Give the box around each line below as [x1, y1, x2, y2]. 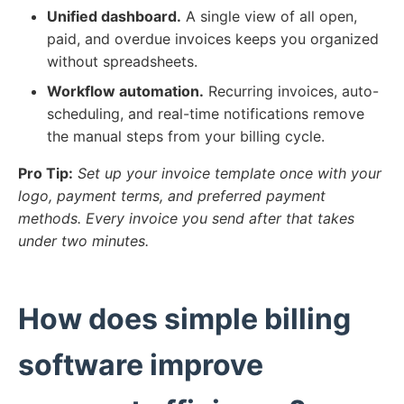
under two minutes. [18, 232, 149, 251]
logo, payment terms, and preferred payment [18, 187, 326, 206]
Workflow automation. [47, 82, 204, 101]
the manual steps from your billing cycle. [47, 127, 325, 146]
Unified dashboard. [47, 7, 181, 26]
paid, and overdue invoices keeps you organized [47, 30, 379, 49]
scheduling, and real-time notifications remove [47, 105, 364, 124]
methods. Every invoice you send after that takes [18, 209, 354, 228]
